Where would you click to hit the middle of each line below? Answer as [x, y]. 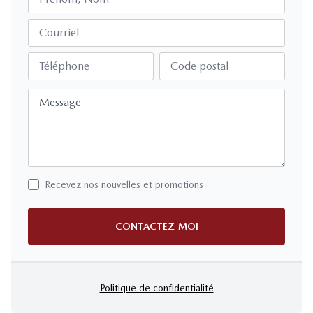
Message [60, 103]
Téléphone [64, 66]
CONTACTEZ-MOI [156, 227]
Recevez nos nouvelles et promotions [124, 185]
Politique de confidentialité [156, 288]
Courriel [59, 33]
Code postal [199, 66]
